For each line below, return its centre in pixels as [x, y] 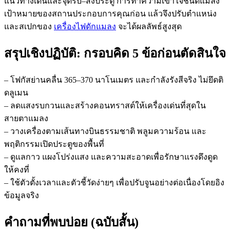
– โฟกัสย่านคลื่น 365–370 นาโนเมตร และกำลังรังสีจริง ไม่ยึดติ [114, 80]
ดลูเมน [16, 93]
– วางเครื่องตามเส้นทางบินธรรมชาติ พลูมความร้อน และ [105, 131]
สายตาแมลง [26, 119]
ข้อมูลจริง [22, 196]
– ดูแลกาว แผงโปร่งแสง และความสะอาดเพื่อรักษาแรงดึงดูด [111, 157]
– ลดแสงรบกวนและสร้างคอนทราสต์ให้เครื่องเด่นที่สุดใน [105, 106]
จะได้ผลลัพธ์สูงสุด [149, 27]
